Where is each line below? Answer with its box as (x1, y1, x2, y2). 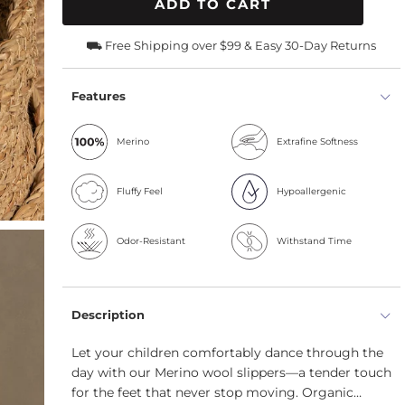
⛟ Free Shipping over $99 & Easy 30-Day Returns (86, 37, 377, 52)
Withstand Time (276, 234, 352, 247)
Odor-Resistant (117, 234, 185, 247)
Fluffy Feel (117, 184, 163, 197)
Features (71, 88, 126, 103)
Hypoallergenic (276, 184, 346, 197)
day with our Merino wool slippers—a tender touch (71, 363, 391, 381)
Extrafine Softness (276, 135, 358, 147)
